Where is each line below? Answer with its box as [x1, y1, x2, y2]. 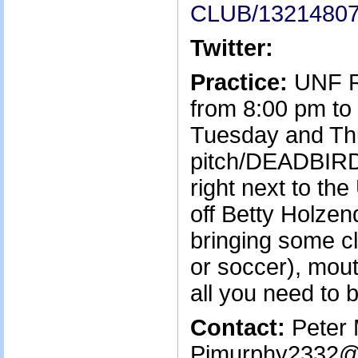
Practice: [190, 70, 288, 95]
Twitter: [190, 35, 273, 61]
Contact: [190, 315, 285, 340]
